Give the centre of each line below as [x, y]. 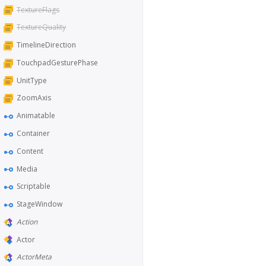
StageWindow [39, 204]
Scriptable [34, 186]
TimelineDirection [46, 45]
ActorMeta [34, 257]
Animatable [36, 116]
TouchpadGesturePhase [57, 62]
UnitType [32, 80]
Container [33, 133]
